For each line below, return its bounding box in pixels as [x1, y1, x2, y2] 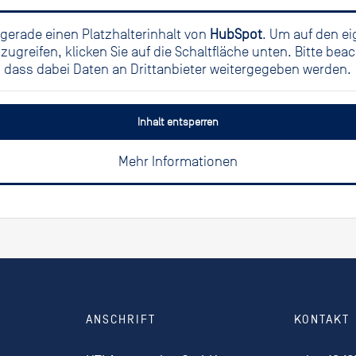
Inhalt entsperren [137, 115, 219, 130]
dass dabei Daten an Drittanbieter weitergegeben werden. [4, 61, 352, 78]
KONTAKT [294, 312, 350, 327]
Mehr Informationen [118, 153, 238, 170]
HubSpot [210, 26, 263, 43]
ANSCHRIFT [85, 312, 156, 327]
